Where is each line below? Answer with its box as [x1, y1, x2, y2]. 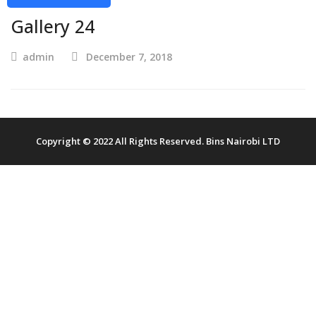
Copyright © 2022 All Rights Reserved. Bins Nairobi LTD [36, 135, 280, 147]
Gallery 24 [11, 14, 95, 38]
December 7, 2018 [86, 50, 172, 63]
